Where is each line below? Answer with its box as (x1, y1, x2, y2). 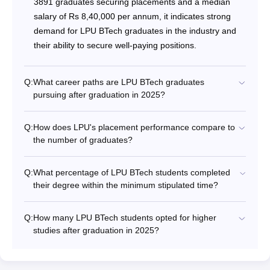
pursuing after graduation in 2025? (33, 90, 165, 100)
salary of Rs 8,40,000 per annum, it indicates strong (34, 11, 231, 22)
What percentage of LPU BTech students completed (33, 168, 230, 178)
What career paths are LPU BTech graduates (33, 77, 204, 87)
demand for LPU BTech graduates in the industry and (34, 26, 236, 36)
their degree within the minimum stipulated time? (33, 180, 218, 190)
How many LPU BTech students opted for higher (33, 213, 216, 223)
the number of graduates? (33, 135, 133, 145)
